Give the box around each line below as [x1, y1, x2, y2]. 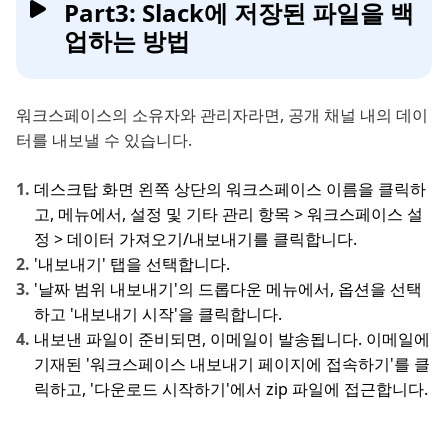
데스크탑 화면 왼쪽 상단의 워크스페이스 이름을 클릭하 [34, 177, 426, 200]
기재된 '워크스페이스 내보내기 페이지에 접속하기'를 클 [34, 352, 430, 375]
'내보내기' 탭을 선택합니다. [34, 252, 230, 275]
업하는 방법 [64, 23, 190, 57]
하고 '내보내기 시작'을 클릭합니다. [34, 302, 282, 325]
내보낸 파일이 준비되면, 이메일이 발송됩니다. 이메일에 [34, 327, 430, 350]
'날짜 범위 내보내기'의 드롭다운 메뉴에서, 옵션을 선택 [34, 277, 422, 300]
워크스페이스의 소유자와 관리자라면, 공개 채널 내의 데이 [16, 103, 428, 126]
